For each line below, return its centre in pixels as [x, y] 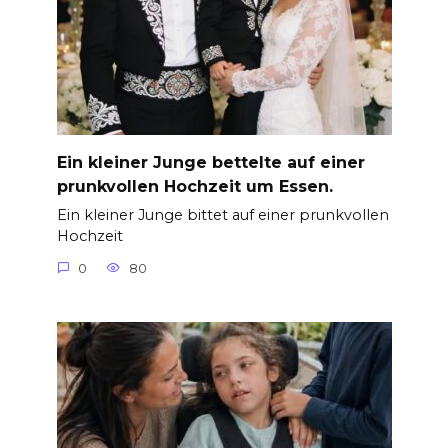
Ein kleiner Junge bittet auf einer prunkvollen [222, 215]
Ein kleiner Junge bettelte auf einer [210, 162]
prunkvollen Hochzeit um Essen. [194, 186]
